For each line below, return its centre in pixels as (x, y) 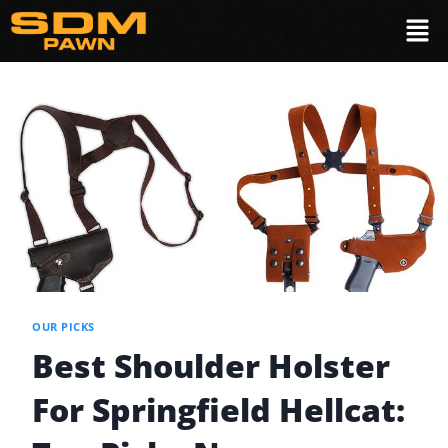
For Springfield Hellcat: (218, 409)
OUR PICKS (64, 327)
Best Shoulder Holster (211, 365)
